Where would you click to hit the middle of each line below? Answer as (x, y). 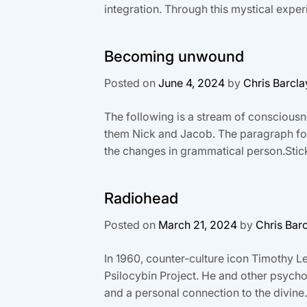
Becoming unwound (174, 56)
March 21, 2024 (198, 224)
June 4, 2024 (192, 83)
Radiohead (141, 198)
